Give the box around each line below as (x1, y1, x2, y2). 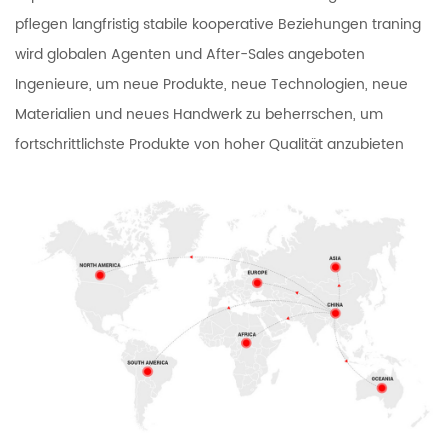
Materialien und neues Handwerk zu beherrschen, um (15, 103, 383, 127)
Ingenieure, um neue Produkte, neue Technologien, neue (15, 73, 408, 97)
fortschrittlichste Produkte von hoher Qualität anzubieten (15, 133, 404, 157)
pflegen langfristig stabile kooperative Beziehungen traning (15, 13, 421, 37)
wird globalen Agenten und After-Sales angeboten (15, 43, 365, 67)
